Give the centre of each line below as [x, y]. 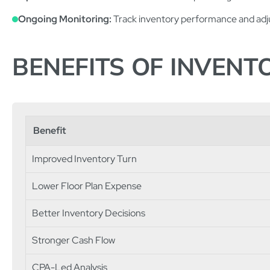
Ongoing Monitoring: [65, 19]
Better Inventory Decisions [89, 213]
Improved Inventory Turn [84, 159]
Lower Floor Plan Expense [87, 186]
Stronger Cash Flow [74, 240]
